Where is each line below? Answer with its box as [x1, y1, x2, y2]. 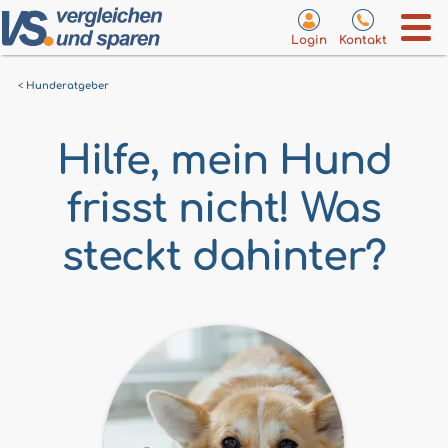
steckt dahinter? [62, 235, 386, 279]
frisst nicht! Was [67, 187, 381, 231]
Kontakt [339, 34, 387, 47]
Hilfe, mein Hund [56, 139, 392, 183]
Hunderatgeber [26, 80, 109, 91]
